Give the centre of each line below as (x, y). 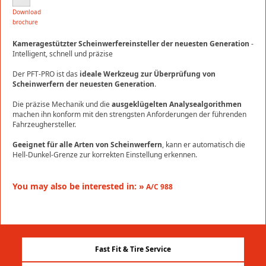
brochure (25, 22)
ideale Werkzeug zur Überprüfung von (147, 74)
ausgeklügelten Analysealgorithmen (176, 104)
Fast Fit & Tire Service (133, 249)
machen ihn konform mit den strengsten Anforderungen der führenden (129, 115)
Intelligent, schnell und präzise (63, 54)
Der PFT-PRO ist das (45, 74)
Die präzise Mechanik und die (61, 104)
